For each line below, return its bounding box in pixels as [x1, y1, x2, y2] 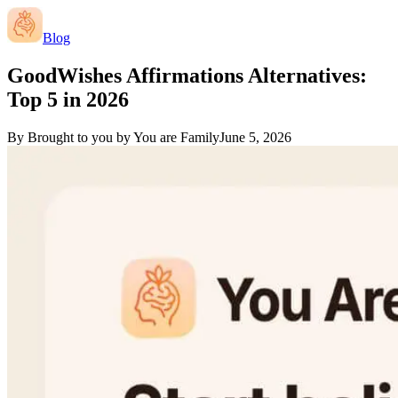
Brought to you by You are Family [28, 129, 219, 145]
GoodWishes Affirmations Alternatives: [7, 63, 367, 87]
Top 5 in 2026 [7, 87, 129, 111]
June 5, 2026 [219, 129, 291, 145]
